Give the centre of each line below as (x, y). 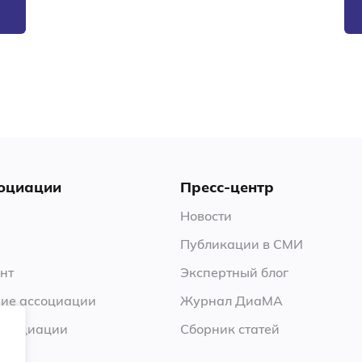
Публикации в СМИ (241, 244)
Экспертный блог (234, 272)
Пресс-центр (227, 187)
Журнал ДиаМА (231, 301)
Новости (206, 216)
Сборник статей (229, 329)
